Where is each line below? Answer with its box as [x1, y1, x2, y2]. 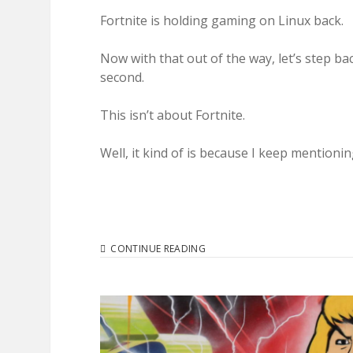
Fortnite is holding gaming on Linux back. [100, 11, 344, 29]
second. [100, 68, 144, 86]
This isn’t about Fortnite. [100, 106, 245, 124]
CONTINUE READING [110, 241, 206, 255]
